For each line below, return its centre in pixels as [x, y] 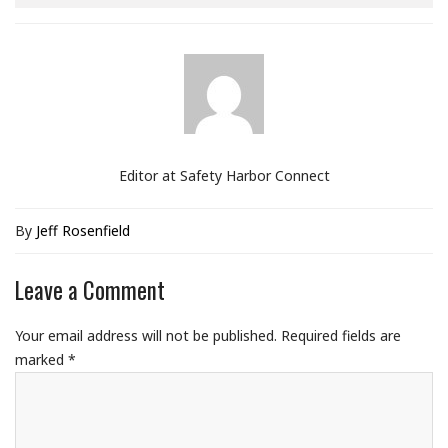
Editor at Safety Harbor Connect [224, 175]
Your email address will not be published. [146, 335]
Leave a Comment [90, 289]
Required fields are [341, 335]
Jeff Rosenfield [83, 230]
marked [41, 359]
